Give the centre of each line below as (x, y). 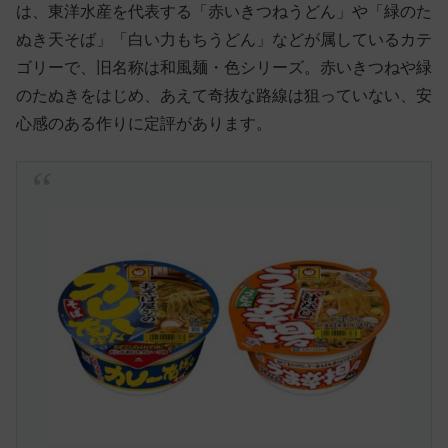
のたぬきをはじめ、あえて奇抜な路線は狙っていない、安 (224, 96)
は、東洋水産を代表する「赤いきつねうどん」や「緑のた (224, 12)
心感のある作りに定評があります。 (144, 124)
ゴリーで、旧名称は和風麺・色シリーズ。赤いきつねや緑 (224, 68)
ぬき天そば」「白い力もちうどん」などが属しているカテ (224, 40)
